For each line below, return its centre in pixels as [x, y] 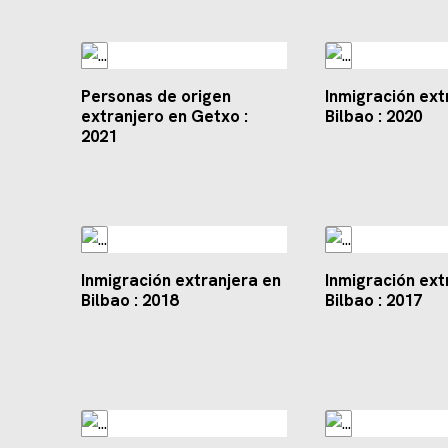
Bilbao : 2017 [373, 300]
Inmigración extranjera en [180, 280]
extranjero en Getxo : [164, 116]
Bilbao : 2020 [373, 116]
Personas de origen [155, 96]
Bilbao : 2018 [129, 300]
